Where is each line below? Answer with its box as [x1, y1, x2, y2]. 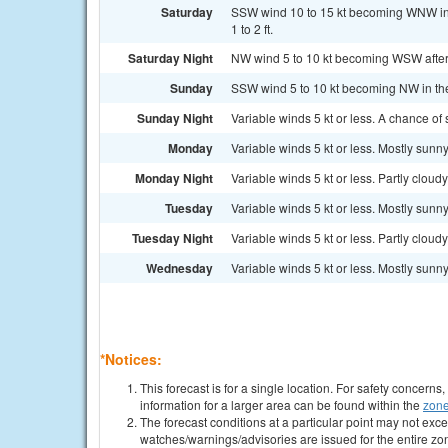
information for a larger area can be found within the [140, 396, 423, 413]
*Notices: [100, 349, 162, 369]
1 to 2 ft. [231, 20, 273, 37]
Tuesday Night [132, 229, 213, 247]
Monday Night [135, 169, 213, 187]
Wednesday [146, 259, 213, 277]
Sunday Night [137, 109, 213, 127]
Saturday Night [128, 49, 213, 67]
